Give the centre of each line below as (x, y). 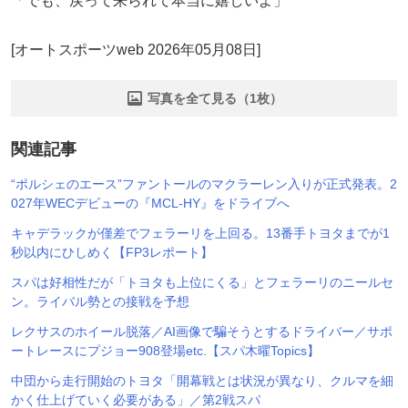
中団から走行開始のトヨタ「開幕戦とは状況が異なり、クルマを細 (202, 380)
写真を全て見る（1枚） (215, 98)
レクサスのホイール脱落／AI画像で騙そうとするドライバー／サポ (202, 331)
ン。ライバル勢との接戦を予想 (100, 301)
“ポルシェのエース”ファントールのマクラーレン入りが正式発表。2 (204, 184)
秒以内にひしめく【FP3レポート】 (112, 252)
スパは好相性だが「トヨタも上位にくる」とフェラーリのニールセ (202, 282)
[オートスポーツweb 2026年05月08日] (136, 49)
